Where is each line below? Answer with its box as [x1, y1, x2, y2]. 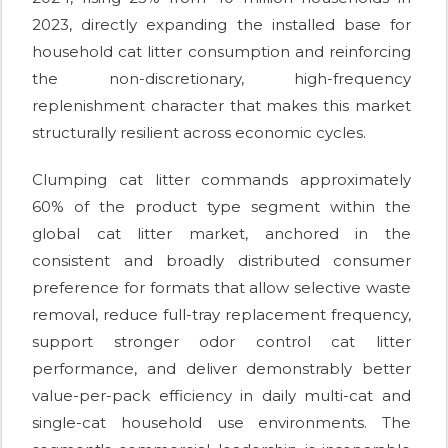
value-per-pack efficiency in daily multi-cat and [32, 385, 411, 405]
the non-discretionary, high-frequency [32, 68, 411, 88]
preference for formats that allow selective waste [32, 277, 411, 297]
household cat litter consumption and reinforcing [32, 41, 411, 61]
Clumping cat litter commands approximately [32, 169, 411, 189]
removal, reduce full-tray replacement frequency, [32, 304, 411, 324]
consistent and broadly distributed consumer [32, 250, 411, 270]
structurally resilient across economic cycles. [32, 122, 366, 142]
